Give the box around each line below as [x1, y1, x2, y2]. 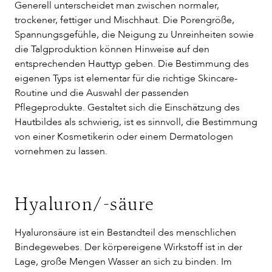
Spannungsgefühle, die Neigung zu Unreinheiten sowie [15, 28, 254, 41]
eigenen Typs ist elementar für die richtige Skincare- [15, 72, 237, 85]
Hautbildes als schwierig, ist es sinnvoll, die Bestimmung [15, 115, 257, 129]
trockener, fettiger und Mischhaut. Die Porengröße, [15, 13, 234, 27]
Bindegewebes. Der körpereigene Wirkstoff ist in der [15, 240, 242, 254]
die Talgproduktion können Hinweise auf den [15, 42, 209, 56]
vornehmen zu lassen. [15, 144, 107, 158]
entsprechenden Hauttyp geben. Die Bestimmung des [15, 57, 249, 70]
